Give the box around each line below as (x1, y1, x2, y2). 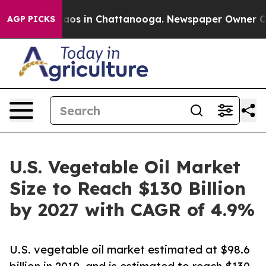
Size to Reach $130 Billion (9, 177, 246, 199)
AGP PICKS (7, 14, 55, 24)
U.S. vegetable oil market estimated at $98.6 (9, 243, 250, 256)
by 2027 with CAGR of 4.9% (9, 198, 255, 221)
